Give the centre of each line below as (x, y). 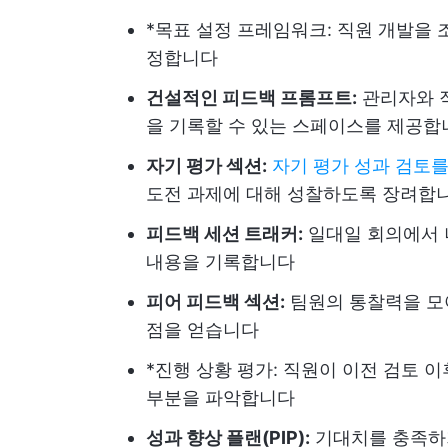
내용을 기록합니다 (220, 261)
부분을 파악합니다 (220, 397)
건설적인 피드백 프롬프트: (251, 97)
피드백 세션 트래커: (224, 233)
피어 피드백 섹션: (215, 301)
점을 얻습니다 (202, 329)
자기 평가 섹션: (206, 165)
